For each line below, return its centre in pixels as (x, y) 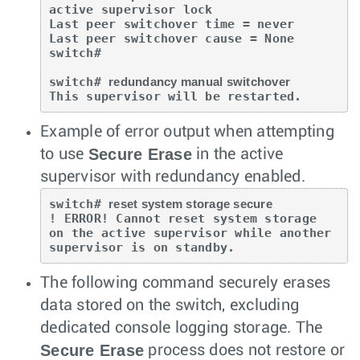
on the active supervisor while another (190, 233)
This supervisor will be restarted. (176, 96)
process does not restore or (244, 350)
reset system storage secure (190, 203)
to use (64, 154)
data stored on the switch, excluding (170, 305)
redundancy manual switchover (199, 81)
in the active (237, 154)
